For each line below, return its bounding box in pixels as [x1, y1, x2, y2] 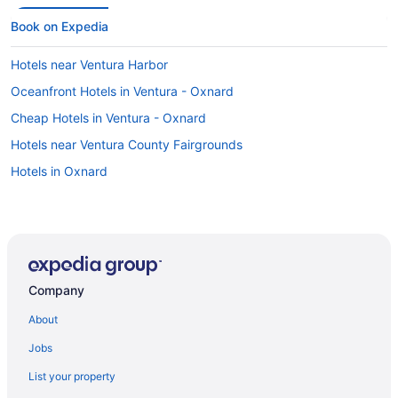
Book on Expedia [11, 18, 108, 34]
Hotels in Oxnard [11, 163, 107, 179]
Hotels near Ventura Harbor [11, 56, 168, 72]
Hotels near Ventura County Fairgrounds [11, 136, 243, 152]
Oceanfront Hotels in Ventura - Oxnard [11, 83, 234, 99]
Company [28, 282, 84, 298]
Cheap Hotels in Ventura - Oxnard [11, 109, 206, 125]
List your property [28, 369, 115, 383]
